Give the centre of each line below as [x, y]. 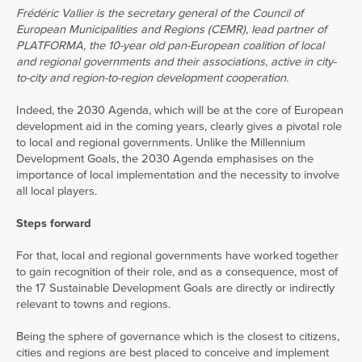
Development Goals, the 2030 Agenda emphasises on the [165, 159]
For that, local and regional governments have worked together [177, 256]
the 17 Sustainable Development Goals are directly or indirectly [175, 288]
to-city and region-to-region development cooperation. [152, 78]
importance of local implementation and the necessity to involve [178, 175]
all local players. [57, 191]
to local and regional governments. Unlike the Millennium [161, 143]
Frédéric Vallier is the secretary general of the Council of [160, 13]
